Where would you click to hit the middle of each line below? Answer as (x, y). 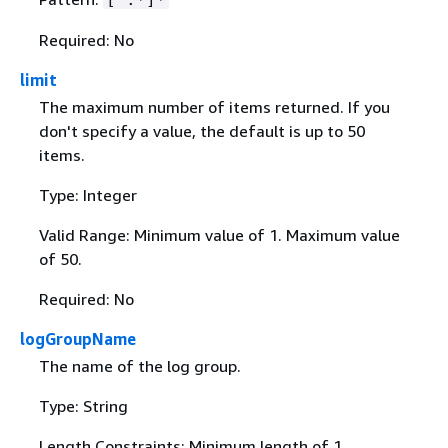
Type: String (83, 406)
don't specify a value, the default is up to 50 (201, 131)
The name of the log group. (139, 366)
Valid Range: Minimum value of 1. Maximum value (219, 235)
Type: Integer (87, 195)
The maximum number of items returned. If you (214, 107)
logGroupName (78, 339)
